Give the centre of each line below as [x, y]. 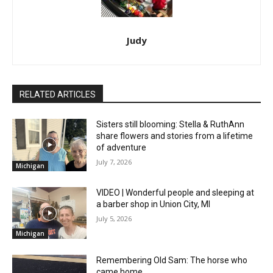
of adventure [122, 148]
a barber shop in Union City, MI [154, 204]
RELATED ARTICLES [58, 95]
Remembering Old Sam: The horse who [172, 261]
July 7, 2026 [114, 162]
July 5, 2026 [114, 218]
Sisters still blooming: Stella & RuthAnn [171, 125]
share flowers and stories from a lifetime [175, 136]
